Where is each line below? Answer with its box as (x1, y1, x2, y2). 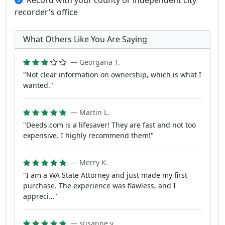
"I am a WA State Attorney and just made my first (23, 170, 187, 180)
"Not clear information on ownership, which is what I (23, 70, 201, 80)
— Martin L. (70, 107, 109, 118)
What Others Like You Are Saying (23, 34, 147, 45)
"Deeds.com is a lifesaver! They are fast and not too (23, 120, 196, 130)
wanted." (23, 80, 53, 90)
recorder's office (15, 7, 78, 18)
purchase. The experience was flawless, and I (23, 181, 176, 191)
